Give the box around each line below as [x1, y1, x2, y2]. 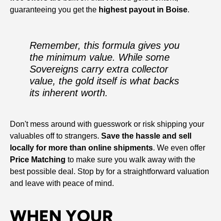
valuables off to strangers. [10, 131, 101, 140]
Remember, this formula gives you [30, 39, 180, 51]
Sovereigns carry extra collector [30, 63, 168, 74]
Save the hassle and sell [101, 131, 191, 140]
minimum [46, 51, 86, 63]
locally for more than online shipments [10, 143, 153, 152]
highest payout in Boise [99, 5, 187, 14]
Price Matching [10, 155, 66, 164]
